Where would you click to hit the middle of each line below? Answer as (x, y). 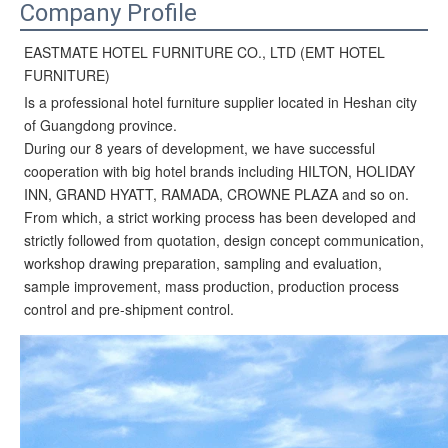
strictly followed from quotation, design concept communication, (224, 240)
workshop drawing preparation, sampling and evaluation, (203, 263)
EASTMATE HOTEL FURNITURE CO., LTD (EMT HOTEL (204, 52)
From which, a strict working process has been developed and (220, 217)
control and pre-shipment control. (129, 309)
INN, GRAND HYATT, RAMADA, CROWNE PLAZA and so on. (216, 194)
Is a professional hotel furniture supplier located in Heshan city (220, 102)
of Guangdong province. (100, 125)
